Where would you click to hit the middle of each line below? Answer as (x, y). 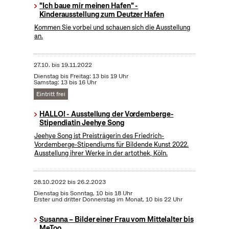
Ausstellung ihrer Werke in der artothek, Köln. (101, 153)
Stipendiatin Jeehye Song (82, 123)
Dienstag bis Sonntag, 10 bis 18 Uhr (83, 193)
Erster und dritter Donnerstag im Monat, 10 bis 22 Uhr (108, 200)
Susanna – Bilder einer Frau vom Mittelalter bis (117, 220)
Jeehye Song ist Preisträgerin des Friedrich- (99, 136)
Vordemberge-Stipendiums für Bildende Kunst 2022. (112, 145)
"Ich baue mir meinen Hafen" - (89, 6)
